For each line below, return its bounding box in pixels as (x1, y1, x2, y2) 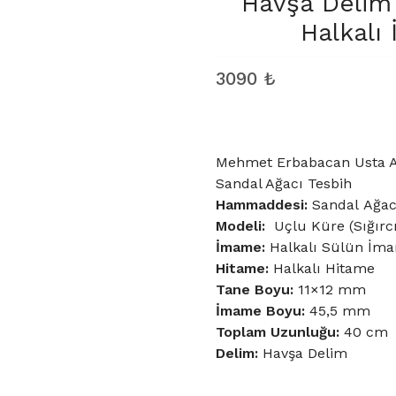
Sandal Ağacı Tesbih (216, 175, 352, 192)
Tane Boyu (216, 281, 290, 298)
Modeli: (216, 217, 265, 234)
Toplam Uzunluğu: (216, 324, 339, 340)
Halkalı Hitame (269, 260, 375, 277)
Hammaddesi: (216, 196, 312, 213)
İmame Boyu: (216, 302, 309, 319)
